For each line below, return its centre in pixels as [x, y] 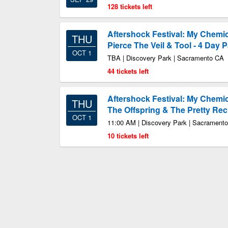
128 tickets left [130, 6]
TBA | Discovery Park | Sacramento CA [166, 58]
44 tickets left [128, 71]
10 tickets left [128, 136]
